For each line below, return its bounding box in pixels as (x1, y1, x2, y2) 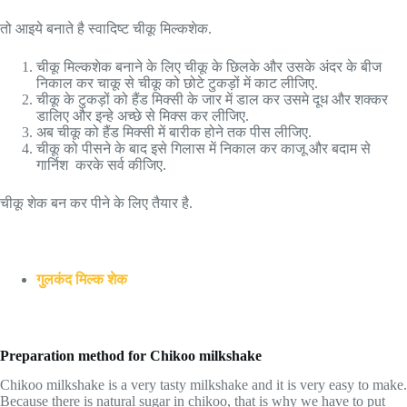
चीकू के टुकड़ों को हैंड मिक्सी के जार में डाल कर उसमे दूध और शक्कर (36, 91, 388, 107)
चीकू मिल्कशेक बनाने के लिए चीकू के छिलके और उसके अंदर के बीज (36, 58, 382, 74)
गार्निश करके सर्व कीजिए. (36, 156, 166, 173)
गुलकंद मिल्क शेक (36, 271, 127, 287)
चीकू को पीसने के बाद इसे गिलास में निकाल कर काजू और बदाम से (36, 140, 371, 156)
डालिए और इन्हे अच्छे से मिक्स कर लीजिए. (36, 107, 249, 124)
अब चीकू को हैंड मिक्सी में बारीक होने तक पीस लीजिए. (36, 124, 312, 140)
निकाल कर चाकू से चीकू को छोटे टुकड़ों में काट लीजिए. (36, 74, 318, 91)
